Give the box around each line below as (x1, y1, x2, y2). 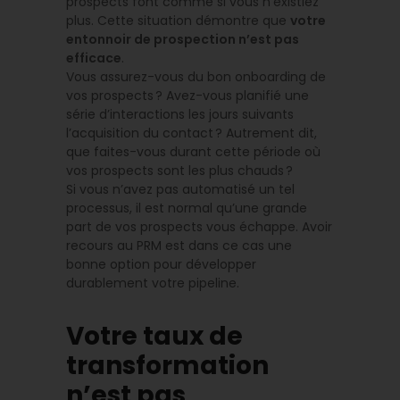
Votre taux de (66, 319, 243, 354)
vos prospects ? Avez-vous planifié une (66, 87, 309, 105)
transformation (66, 348, 269, 384)
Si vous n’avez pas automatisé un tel (66, 180, 295, 199)
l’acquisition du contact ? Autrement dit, (66, 124, 317, 143)
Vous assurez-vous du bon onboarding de (66, 68, 326, 87)
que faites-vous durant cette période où (66, 143, 321, 162)
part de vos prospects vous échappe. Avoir (66, 218, 332, 237)
